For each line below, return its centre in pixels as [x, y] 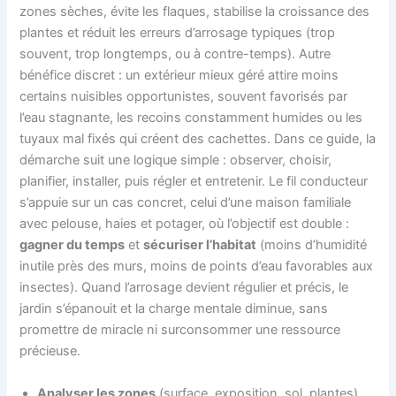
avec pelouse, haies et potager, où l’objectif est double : [185, 224]
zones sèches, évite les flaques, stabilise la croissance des [195, 12]
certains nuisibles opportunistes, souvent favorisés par [184, 97]
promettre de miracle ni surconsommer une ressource [180, 330]
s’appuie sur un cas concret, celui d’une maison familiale [186, 203]
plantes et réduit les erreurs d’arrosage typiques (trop [178, 33]
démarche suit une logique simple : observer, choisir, [176, 160]
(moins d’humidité [312, 245]
